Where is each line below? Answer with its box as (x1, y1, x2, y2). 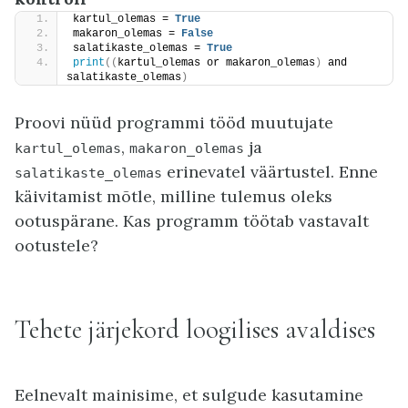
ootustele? (15, 234, 98, 256)
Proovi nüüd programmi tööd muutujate (15, 111, 333, 133)
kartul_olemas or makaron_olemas (117, 56, 315, 69)
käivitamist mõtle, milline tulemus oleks (15, 185, 332, 207)
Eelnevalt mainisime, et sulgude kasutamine (15, 383, 363, 405)
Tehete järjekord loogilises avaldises (15, 312, 375, 345)
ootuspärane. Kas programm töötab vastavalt (15, 209, 369, 231)
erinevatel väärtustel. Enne (162, 160, 378, 182)
